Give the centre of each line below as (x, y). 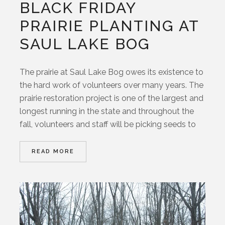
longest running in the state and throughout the (107, 111)
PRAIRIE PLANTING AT (109, 26)
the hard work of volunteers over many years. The (112, 85)
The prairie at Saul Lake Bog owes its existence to (112, 72)
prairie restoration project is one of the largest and (112, 98)
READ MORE (53, 151)
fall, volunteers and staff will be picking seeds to (108, 124)
